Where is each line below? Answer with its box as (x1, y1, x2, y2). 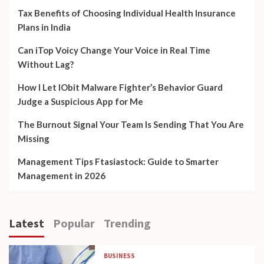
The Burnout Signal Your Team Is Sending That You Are (18, 119, 244, 130)
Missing (18, 133, 49, 144)
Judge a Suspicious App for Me (18, 96, 143, 107)
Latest (9, 216, 44, 230)
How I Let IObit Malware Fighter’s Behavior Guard (18, 82, 223, 93)
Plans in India (18, 22, 71, 32)
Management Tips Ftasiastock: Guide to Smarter (18, 156, 219, 167)
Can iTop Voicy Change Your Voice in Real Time (18, 45, 210, 55)
